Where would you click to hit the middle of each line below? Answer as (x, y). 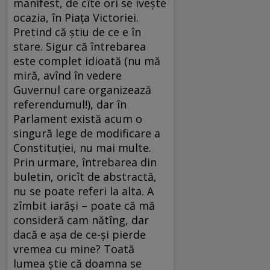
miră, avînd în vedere (67, 76)
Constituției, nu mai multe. (82, 148)
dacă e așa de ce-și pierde (80, 235)
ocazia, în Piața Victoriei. (76, 18)
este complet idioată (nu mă (87, 61)
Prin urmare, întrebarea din (85, 162)
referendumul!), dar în (70, 105)
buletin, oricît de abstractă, (85, 177)
